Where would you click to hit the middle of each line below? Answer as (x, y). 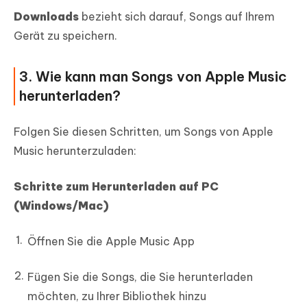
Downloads (46, 17)
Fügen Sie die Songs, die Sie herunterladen (140, 277)
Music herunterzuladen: (75, 151)
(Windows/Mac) (61, 206)
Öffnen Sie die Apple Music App (111, 242)
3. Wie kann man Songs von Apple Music (153, 77)
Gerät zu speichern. (65, 36)
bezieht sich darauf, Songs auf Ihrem (177, 17)
